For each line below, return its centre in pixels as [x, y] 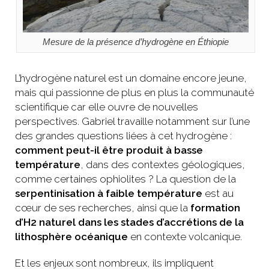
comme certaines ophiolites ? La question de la [125, 179]
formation [215, 208]
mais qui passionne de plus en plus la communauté [134, 93]
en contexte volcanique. [185, 237]
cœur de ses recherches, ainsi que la [103, 208]
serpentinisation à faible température [109, 194]
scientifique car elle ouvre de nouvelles [107, 107]
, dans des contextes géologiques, [163, 165]
